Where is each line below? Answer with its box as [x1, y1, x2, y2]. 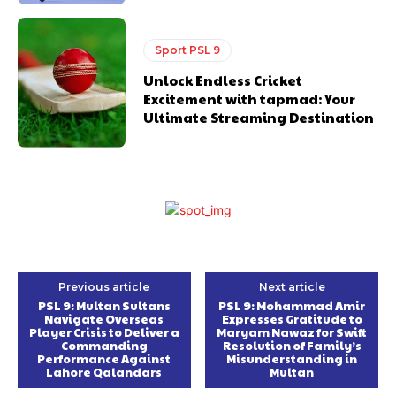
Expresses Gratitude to [221, 310, 362, 327]
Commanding [60, 337, 148, 354]
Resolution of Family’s [222, 337, 362, 354]
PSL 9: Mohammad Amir [218, 297, 366, 314]
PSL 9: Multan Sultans [37, 297, 171, 314]
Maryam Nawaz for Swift [217, 324, 368, 340]
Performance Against [37, 350, 171, 367]
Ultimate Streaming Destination [143, 107, 375, 126]
